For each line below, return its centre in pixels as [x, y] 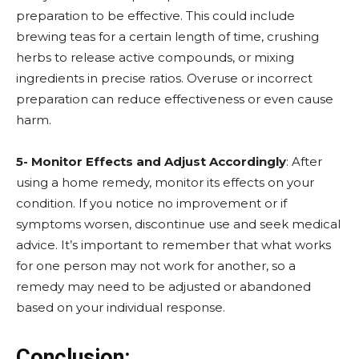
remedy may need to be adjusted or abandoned [163, 286]
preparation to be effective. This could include [155, 16]
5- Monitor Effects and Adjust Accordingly [151, 161]
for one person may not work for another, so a [156, 266]
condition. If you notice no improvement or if [151, 203]
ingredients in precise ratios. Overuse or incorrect [164, 78]
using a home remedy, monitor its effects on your [165, 182]
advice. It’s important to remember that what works [173, 245]
